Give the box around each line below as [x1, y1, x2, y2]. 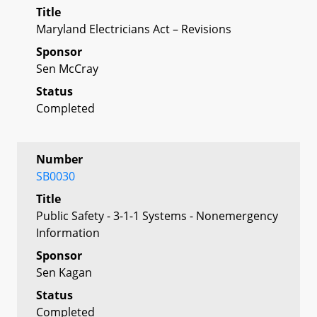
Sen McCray [36, 60, 98, 76]
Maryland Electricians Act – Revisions [36, 21, 231, 37]
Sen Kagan [36, 264, 92, 280]
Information [36, 224, 100, 241]
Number [36, 151, 83, 167]
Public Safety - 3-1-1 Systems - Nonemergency [36, 207, 278, 224]
